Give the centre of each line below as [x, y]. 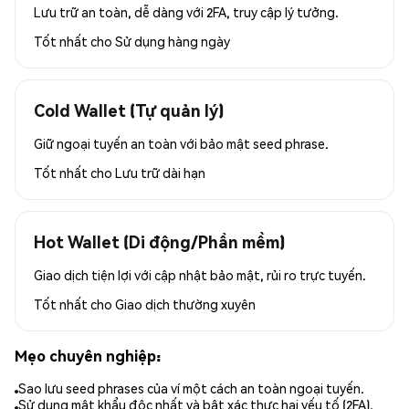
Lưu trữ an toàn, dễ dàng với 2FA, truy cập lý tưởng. [186, 11]
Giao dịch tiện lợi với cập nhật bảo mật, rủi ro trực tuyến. [200, 274]
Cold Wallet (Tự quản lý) [129, 110]
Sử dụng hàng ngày [173, 41]
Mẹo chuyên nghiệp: [88, 355]
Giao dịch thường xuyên [185, 304]
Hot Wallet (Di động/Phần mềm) [159, 241]
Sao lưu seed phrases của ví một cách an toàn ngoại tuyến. [191, 388]
